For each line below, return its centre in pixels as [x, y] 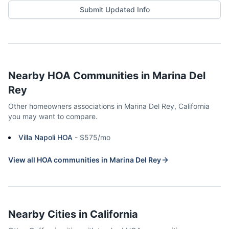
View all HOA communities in [59, 160]
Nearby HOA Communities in [80, 76]
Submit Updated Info [114, 9]
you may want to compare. [53, 116]
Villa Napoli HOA [45, 137]
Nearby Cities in [49, 214]
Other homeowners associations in [66, 106]
